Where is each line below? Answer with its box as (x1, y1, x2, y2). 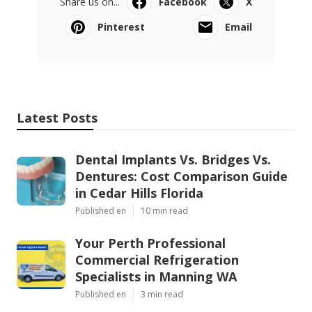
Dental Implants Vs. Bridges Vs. (75, 150, 271, 168)
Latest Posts (17, 109, 97, 126)
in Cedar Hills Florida (75, 184, 203, 201)
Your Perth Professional (75, 234, 226, 251)
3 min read (141, 288, 183, 300)
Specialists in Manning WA (75, 267, 237, 285)
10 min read (141, 204, 188, 217)
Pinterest (97, 19, 145, 33)
